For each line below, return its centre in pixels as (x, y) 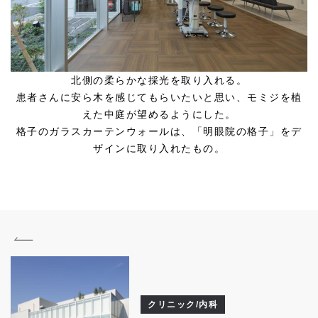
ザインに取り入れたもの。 (159, 149)
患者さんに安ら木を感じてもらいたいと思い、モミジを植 (159, 98)
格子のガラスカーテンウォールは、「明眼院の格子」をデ (159, 132)
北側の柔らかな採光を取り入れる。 (159, 81)
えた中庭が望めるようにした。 (159, 115)
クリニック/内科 (183, 304)
